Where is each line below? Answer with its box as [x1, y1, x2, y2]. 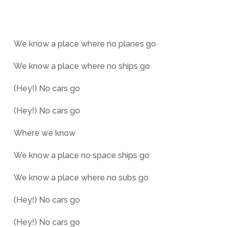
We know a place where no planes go [13, 39, 156, 49]
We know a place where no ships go [13, 61, 150, 71]
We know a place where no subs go [13, 173, 148, 182]
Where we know [13, 128, 75, 138]
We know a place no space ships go [13, 150, 149, 160]
